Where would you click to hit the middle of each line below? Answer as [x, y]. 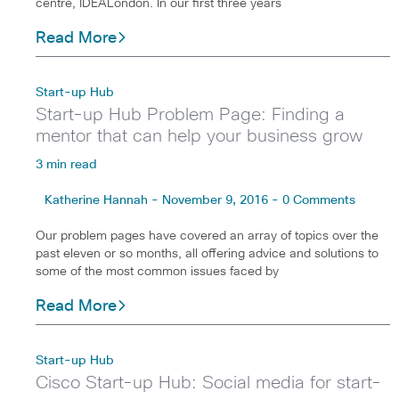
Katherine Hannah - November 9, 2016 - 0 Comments [200, 200]
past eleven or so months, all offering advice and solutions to [207, 253]
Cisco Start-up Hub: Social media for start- [208, 383]
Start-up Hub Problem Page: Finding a [190, 114]
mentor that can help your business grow [199, 136]
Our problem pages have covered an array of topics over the [207, 236]
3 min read [66, 164]
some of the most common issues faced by [157, 271]
